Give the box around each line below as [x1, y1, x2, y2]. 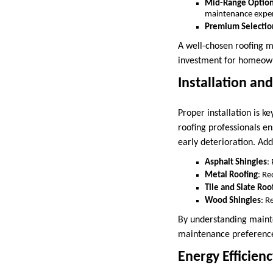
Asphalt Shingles [205, 158, 267, 168]
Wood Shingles [205, 196, 261, 206]
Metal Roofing [205, 171, 258, 180]
